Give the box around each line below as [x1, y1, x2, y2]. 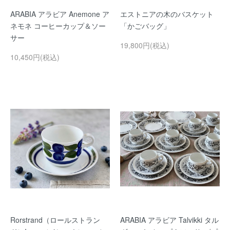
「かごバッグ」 [120, 20, 170, 31]
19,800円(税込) [120, 40, 169, 50]
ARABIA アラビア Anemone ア [10, 8, 109, 19]
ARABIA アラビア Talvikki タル [120, 214, 219, 225]
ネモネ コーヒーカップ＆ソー [10, 20, 106, 31]
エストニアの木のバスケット [120, 8, 214, 19]
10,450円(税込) [10, 51, 60, 62]
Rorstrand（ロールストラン [10, 214, 100, 225]
